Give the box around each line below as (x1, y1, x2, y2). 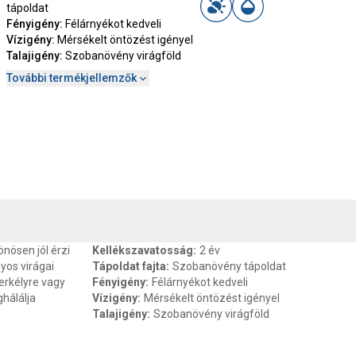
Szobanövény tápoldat (172, 260, 286, 273)
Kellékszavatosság (92, 244, 193, 257)
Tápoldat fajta (92, 260, 166, 273)
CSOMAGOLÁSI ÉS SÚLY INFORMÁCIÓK (106, 176, 301, 188)
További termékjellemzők (6, 72, 137, 84)
